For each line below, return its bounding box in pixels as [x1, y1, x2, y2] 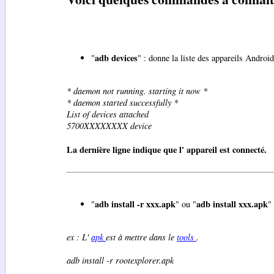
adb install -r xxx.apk [95, 198, 176, 211]
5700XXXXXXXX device [67, 119, 152, 131]
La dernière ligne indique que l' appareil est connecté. [67, 143, 267, 156]
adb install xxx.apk [196, 198, 268, 211]
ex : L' [67, 231, 91, 243]
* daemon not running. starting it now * [67, 84, 207, 97]
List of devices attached [67, 108, 149, 120]
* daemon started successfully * [67, 96, 178, 108]
